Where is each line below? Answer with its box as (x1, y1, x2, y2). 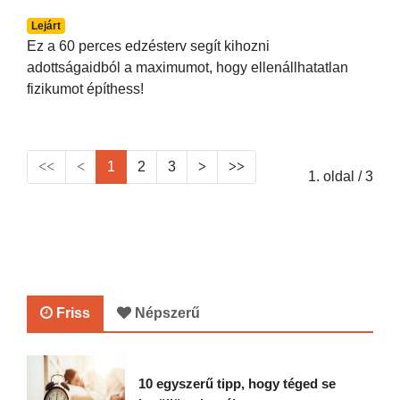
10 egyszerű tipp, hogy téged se (138, 376, 336, 392)
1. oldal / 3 (308, 168, 373, 184)
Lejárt (30, 20, 61, 33)
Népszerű (131, 305, 200, 321)
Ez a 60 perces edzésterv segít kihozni (27, 38, 270, 54)
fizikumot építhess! (27, 81, 144, 97)
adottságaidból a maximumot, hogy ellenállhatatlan (27, 60, 348, 76)
